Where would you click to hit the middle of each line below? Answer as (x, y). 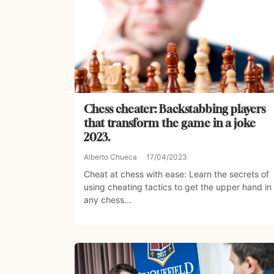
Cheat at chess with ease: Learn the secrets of (176, 174)
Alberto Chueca (110, 157)
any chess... (108, 200)
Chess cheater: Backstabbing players (175, 109)
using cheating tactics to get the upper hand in (178, 187)
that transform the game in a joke (170, 123)
